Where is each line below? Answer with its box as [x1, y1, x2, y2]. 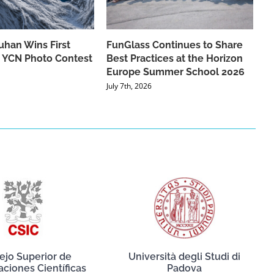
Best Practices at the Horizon [106, 53, 243, 65]
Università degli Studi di [128, 251, 241, 262]
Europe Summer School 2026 [106, 66, 245, 78]
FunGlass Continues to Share [106, 39, 243, 51]
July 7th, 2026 [106, 81, 152, 92]
